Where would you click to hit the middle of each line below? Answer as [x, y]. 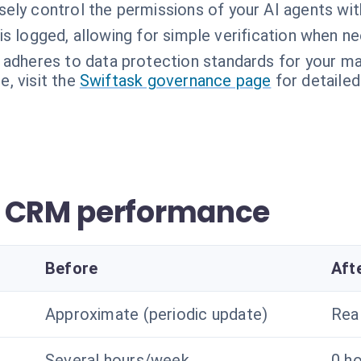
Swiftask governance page [175, 81]
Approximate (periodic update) [157, 314]
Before [72, 268]
